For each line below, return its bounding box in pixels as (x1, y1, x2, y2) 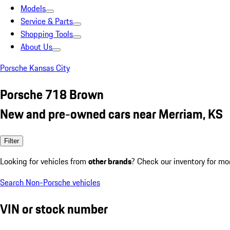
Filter (4, 137, 19, 145)
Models (21, 2, 46, 14)
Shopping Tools (21, 28, 73, 40)
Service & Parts (21, 15, 73, 27)
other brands (88, 155, 131, 167)
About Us (21, 41, 52, 53)
